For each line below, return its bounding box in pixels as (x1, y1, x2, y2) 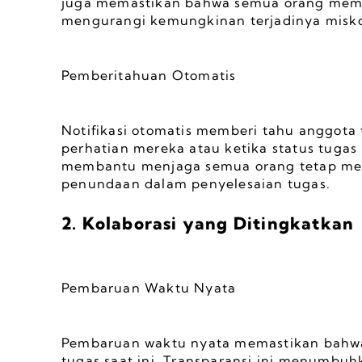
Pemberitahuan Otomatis (61, 67, 237, 83)
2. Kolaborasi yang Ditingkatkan (61, 213, 355, 234)
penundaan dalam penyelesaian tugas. (61, 175, 331, 192)
